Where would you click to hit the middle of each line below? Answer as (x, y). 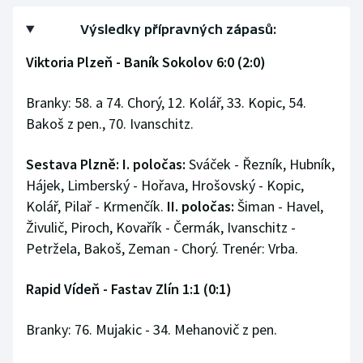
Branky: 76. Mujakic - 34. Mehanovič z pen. (152, 330)
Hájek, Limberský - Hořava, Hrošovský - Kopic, (165, 186)
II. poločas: (199, 207)
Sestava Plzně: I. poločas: (106, 164)
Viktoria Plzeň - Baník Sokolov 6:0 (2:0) (146, 62)
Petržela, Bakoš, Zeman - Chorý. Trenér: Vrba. (162, 249)
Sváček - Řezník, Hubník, (260, 164)
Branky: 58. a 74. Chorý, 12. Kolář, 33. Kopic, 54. (166, 103)
